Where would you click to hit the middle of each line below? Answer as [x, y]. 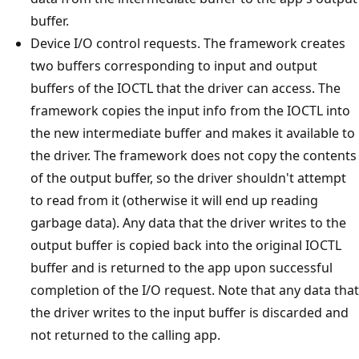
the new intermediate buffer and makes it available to [193, 133]
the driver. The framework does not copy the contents [194, 155]
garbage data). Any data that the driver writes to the [188, 222]
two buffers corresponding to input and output [174, 65]
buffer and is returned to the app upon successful [182, 267]
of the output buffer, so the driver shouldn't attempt [188, 177]
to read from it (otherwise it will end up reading [174, 200]
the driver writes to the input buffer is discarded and [190, 312]
